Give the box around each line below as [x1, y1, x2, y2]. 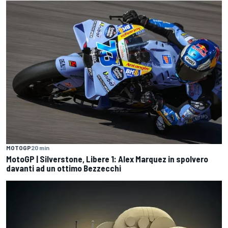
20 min [31, 144, 49, 152]
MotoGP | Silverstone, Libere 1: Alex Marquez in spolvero [6, 154, 208, 164]
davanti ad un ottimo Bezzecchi [6, 163, 121, 174]
